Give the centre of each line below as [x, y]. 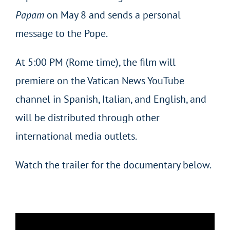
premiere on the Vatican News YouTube [100, 80]
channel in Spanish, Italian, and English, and [111, 99]
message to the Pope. [61, 33]
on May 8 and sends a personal [112, 15]
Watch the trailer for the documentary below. [113, 165]
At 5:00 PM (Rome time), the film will [95, 62]
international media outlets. [76, 136]
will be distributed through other [87, 117]
